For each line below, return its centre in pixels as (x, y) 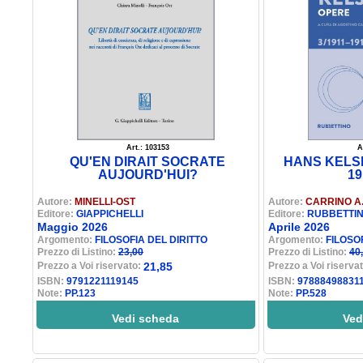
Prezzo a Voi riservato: (90, 266)
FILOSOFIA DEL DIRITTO (151, 240)
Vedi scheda (146, 318)
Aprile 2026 (299, 227)
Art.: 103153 (148, 147)
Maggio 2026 (73, 227)
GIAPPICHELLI (110, 214)
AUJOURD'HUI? (148, 175)
